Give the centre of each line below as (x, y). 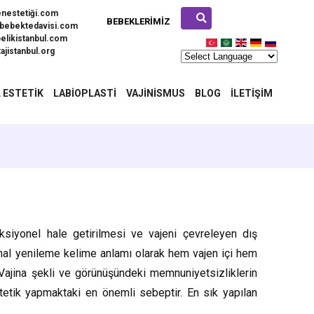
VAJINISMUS (156, 93)
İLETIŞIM (252, 93)
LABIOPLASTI (85, 93)
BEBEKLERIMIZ (138, 21)
